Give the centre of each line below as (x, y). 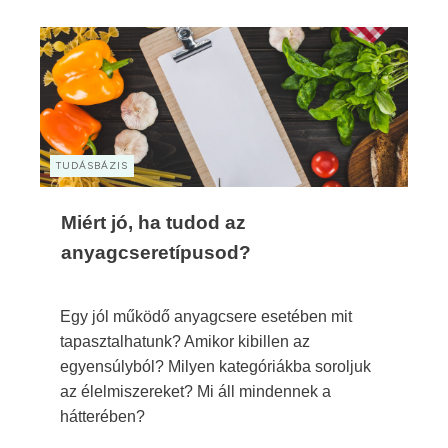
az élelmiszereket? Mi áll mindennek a (195, 391)
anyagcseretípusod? (156, 252)
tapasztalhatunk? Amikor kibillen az (185, 341)
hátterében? (102, 416)
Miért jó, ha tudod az (153, 222)
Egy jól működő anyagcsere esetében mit (206, 316)
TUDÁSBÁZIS (92, 165)
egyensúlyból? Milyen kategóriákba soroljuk (215, 366)
